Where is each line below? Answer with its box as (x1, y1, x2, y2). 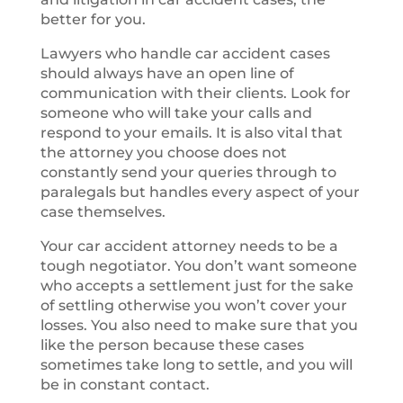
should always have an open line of (40, 65, 294, 82)
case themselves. (40, 203, 166, 220)
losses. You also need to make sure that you (40, 317, 358, 334)
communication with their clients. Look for (40, 85, 351, 102)
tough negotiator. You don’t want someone (40, 257, 357, 274)
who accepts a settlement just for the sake (40, 277, 354, 294)
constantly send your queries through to (40, 164, 336, 181)
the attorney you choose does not (40, 144, 287, 161)
